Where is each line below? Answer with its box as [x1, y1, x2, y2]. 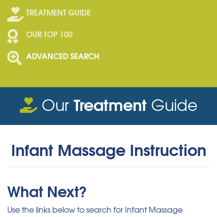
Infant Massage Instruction [11, 137, 206, 161]
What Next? [7, 179, 87, 202]
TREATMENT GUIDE [26, 6, 91, 18]
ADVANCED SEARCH [26, 49, 99, 62]
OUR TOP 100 [26, 28, 73, 40]
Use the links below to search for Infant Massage [7, 203, 183, 216]
